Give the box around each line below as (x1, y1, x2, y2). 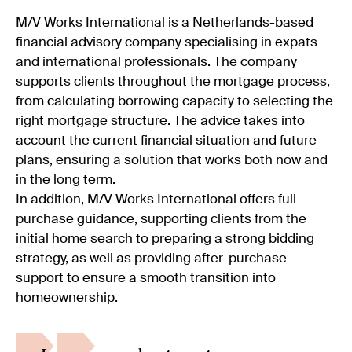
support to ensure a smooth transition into (16, 272, 276, 286)
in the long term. (16, 174, 115, 188)
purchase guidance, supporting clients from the (16, 213, 306, 227)
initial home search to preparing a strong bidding (16, 233, 314, 247)
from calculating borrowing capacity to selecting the (16, 95, 333, 109)
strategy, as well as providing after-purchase (16, 252, 287, 266)
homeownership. (16, 291, 118, 306)
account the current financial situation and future (16, 134, 317, 148)
